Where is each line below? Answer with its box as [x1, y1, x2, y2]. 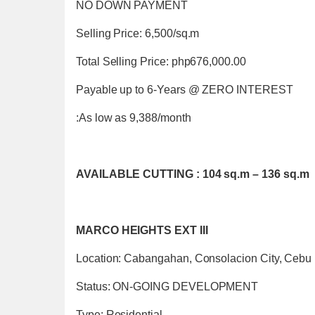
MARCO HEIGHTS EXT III [76, 224, 208, 236]
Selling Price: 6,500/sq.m [76, 27, 200, 39]
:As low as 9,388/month [76, 112, 191, 124]
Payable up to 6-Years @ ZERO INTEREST [76, 84, 293, 96]
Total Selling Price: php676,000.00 [76, 56, 246, 67]
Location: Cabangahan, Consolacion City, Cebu [76, 252, 312, 264]
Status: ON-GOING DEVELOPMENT [76, 281, 259, 292]
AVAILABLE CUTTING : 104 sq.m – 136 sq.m [76, 168, 309, 180]
